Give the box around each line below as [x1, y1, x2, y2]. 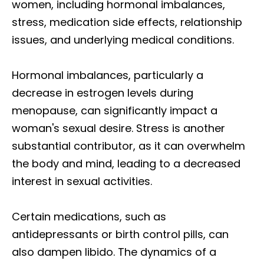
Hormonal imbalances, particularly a [12, 68, 203, 82]
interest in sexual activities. [12, 174, 152, 189]
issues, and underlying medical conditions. [12, 32, 234, 47]
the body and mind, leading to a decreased [12, 156, 240, 171]
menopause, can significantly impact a [12, 103, 217, 118]
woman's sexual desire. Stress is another [12, 121, 225, 136]
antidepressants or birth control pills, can [12, 227, 229, 242]
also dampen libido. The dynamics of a [12, 245, 216, 259]
